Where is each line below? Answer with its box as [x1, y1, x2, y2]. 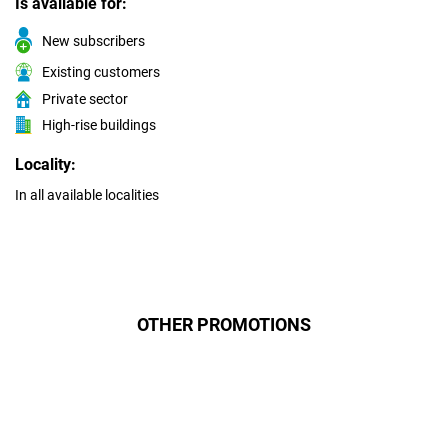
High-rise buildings [42, 117, 156, 134]
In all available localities [15, 187, 159, 204]
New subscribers [42, 32, 145, 49]
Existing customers [42, 64, 160, 81]
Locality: [15, 155, 76, 175]
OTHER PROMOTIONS [137, 314, 311, 336]
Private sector [42, 91, 128, 108]
